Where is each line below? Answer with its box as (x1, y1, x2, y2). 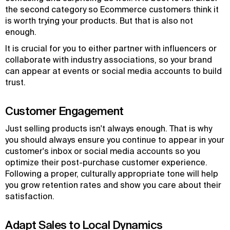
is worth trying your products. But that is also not (5, 16, 193, 25)
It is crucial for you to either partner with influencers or (5, 44, 217, 53)
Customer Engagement (5, 104, 124, 117)
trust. (5, 78, 26, 87)
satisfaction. (5, 191, 54, 201)
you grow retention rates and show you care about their (5, 180, 221, 189)
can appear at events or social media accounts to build (5, 66, 222, 75)
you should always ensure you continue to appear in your (5, 135, 224, 144)
